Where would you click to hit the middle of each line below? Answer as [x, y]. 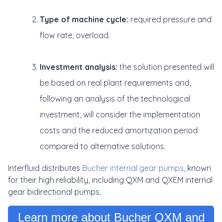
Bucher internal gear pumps [133, 168]
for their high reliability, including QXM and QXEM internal [110, 180]
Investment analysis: [79, 67]
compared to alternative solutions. [105, 146]
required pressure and [170, 19]
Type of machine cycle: [84, 19]
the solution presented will [166, 67]
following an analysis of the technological [115, 98]
